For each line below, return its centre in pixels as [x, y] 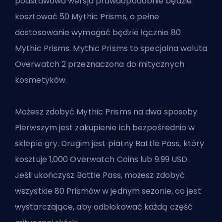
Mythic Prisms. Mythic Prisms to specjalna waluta [111, 48]
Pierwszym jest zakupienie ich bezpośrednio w [105, 127]
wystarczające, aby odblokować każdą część [104, 207]
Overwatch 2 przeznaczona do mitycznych [100, 64]
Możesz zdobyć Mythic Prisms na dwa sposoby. [107, 111]
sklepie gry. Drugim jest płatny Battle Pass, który [110, 143]
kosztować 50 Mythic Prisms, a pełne [87, 16]
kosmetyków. [41, 80]
